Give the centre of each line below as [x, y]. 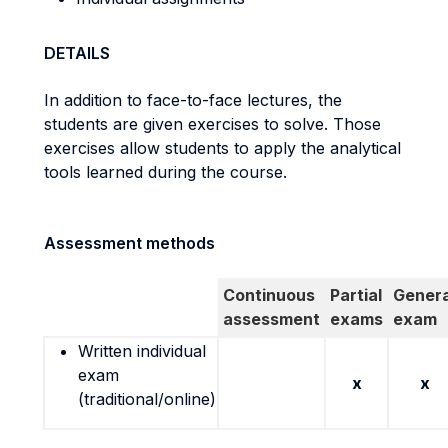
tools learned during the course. [165, 172]
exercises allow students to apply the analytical [222, 148]
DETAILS [77, 53]
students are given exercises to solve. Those [212, 124]
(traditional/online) [147, 399]
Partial [356, 295]
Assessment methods [129, 243]
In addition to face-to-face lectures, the [193, 100]
